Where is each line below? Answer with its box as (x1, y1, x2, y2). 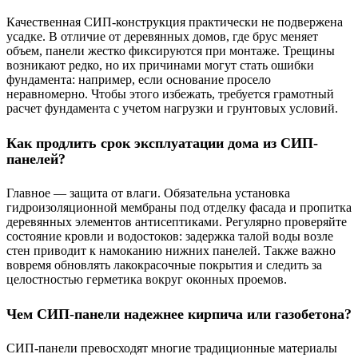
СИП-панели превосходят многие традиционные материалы (6, 341, 337, 356)
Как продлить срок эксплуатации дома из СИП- (6, 135, 318, 152)
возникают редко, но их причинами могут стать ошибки (6, 58, 314, 73)
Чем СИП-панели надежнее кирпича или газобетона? (6, 306, 352, 323)
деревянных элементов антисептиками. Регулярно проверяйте (6, 215, 347, 229)
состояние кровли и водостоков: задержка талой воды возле (6, 229, 333, 244)
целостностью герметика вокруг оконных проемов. (6, 272, 287, 287)
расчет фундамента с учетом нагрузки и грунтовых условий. (6, 101, 338, 116)
